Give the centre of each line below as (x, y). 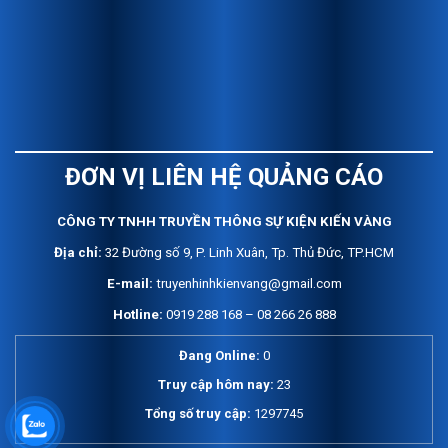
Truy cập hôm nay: (217, 385)
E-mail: (129, 284)
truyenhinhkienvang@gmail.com (247, 284)
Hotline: (137, 315)
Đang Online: (220, 356)
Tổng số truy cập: (199, 414)
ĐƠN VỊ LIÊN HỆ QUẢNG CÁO (224, 177)
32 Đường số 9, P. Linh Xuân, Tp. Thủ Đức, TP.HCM (248, 253)
